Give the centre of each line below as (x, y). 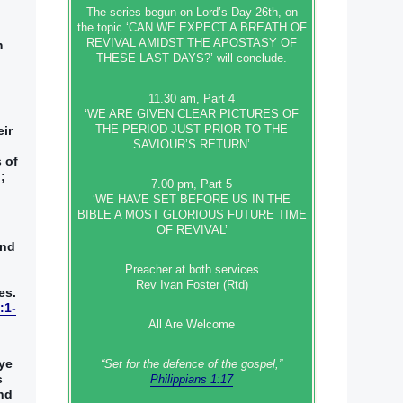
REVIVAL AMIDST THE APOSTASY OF (192, 43)
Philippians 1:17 (192, 380)
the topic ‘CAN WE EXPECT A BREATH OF (192, 28)
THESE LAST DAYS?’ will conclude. (192, 58)
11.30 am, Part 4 (192, 98)
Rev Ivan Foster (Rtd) (192, 284)
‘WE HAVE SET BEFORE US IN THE (192, 199)
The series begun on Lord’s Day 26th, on (192, 13)
